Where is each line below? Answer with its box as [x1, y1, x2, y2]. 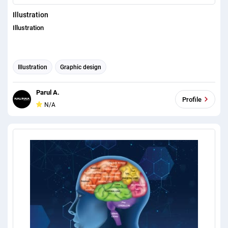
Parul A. [36, 89, 60, 97]
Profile [182, 95, 202, 103]
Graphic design [60, 63, 101, 71]
